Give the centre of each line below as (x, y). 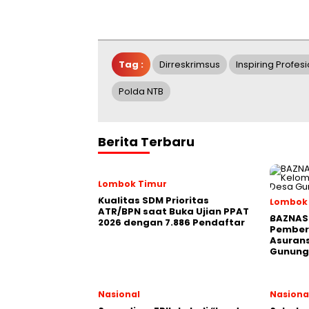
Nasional (119, 294)
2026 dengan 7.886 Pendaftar (171, 222)
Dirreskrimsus (190, 64)
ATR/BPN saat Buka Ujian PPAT (173, 211)
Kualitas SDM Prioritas (153, 200)
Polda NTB (141, 91)
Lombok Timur (132, 184)
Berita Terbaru (146, 142)
